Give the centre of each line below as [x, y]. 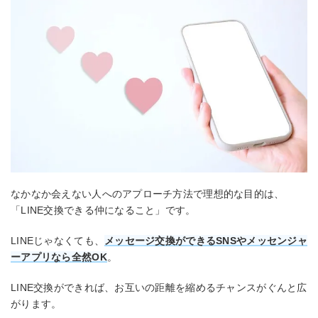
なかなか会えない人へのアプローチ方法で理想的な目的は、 [148, 194]
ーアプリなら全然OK [59, 257]
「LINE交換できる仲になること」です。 [103, 210]
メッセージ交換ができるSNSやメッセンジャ [206, 241]
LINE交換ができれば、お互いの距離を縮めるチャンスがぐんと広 [159, 287]
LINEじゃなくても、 [58, 241]
